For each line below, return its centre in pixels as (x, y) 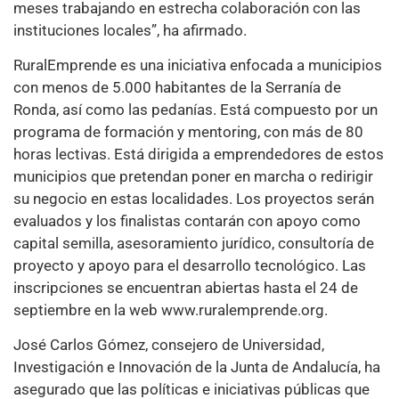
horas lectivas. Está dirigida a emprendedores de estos (199, 154)
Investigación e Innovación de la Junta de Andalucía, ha (197, 367)
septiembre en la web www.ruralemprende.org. (171, 309)
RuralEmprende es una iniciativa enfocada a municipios (198, 65)
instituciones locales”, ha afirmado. (130, 30)
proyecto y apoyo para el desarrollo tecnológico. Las (190, 265)
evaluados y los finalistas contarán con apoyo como (187, 220)
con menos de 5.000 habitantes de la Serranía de (177, 87)
